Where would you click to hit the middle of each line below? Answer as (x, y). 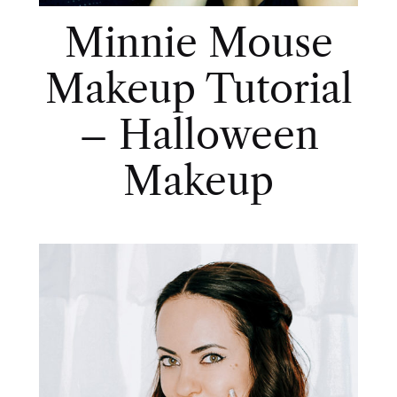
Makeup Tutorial (198, 88)
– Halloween (198, 134)
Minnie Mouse (198, 42)
